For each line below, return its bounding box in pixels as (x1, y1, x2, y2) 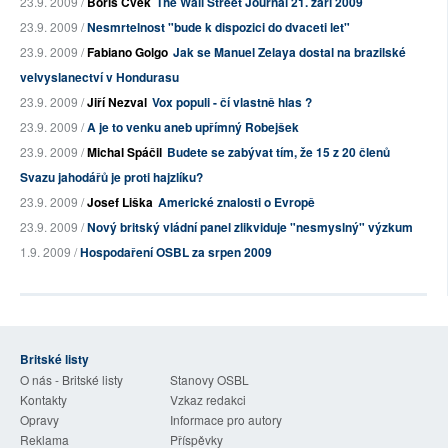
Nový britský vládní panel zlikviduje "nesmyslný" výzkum (87, 218, 413, 236)
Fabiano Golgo (87, 43, 168, 61)
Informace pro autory (170, 411, 282, 428)
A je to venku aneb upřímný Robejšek (87, 118, 299, 136)
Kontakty (20, 391, 67, 408)
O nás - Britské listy (20, 371, 123, 388)
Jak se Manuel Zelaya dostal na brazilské (173, 43, 406, 61)
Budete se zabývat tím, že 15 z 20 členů (167, 143, 390, 161)
